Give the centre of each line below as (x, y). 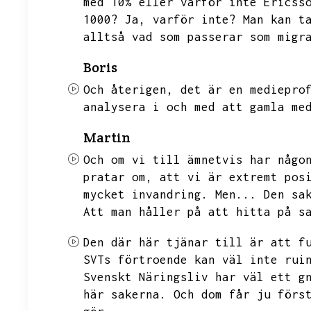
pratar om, (118, 177)
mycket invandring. (146, 194)
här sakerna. (125, 294)
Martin (107, 137)
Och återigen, (128, 90)
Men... (236, 194)
